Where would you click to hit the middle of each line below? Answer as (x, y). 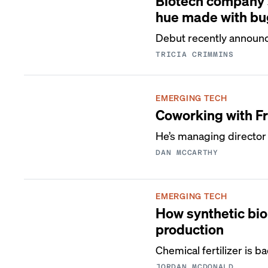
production (190, 229)
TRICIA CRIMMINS (195, 54)
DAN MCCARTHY (187, 153)
